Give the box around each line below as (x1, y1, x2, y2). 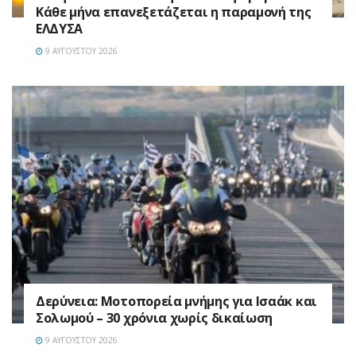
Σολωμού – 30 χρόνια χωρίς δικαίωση (36, 308, 273, 327)
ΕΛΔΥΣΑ (36, 19, 83, 37)
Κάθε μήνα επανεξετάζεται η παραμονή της (36, 2, 311, 21)
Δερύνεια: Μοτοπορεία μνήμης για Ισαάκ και (36, 292, 317, 310)
